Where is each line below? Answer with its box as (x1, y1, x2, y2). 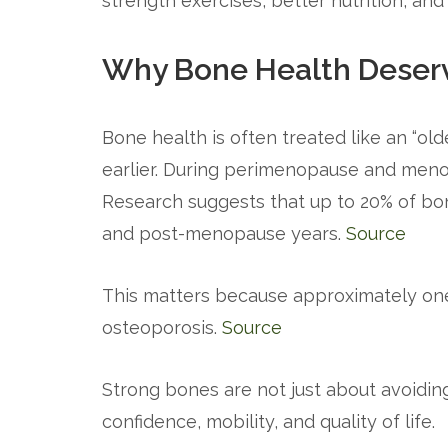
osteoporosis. (102, 317, 222, 338)
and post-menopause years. (102, 223, 346, 244)
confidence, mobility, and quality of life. (102, 411, 435, 432)
